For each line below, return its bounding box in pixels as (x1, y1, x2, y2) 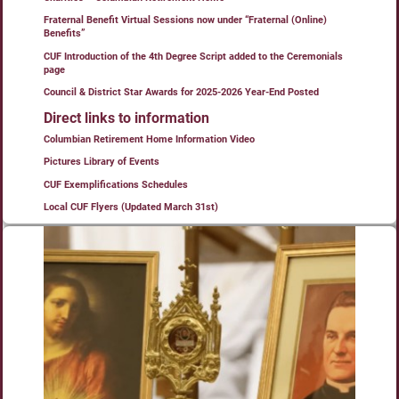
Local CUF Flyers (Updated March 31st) (44, 201, 218, 214)
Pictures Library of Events (44, 156, 159, 168)
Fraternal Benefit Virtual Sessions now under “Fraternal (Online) (44, 14, 327, 27)
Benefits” (44, 28, 85, 40)
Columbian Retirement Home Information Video (44, 133, 255, 145)
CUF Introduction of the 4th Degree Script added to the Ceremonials (44, 50, 343, 62)
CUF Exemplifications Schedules (44, 178, 188, 191)
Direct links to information (44, 110, 209, 127)
